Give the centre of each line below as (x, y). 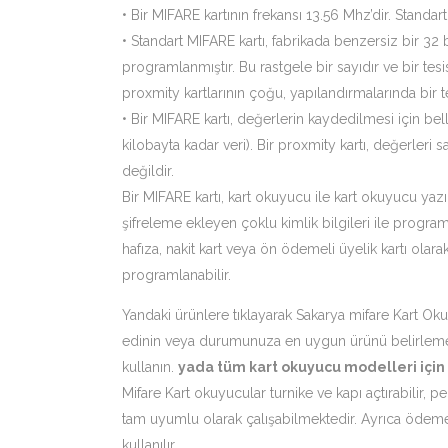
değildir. (148, 171)
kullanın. (150, 367)
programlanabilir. (176, 275)
